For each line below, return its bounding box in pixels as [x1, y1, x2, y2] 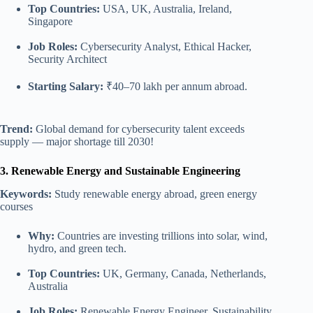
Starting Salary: [28, 80, 103, 93]
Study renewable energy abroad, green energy [52, 188, 257, 201]
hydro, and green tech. [28, 242, 126, 255]
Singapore [28, 15, 73, 28]
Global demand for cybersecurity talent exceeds [33, 123, 245, 136]
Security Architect [28, 53, 107, 66]
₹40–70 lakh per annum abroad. [103, 80, 247, 93]
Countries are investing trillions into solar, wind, [54, 230, 268, 242]
